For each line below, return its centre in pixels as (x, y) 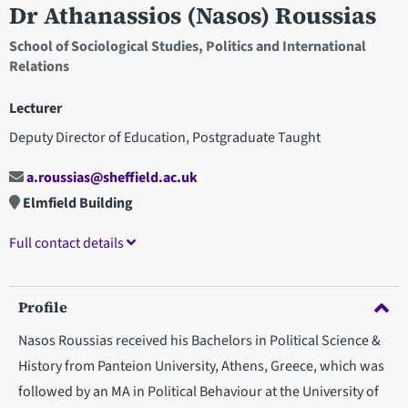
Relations (39, 67)
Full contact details (68, 244)
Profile (43, 307)
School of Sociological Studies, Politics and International (188, 47)
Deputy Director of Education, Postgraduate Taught (165, 137)
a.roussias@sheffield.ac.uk (111, 178)
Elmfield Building (76, 204)
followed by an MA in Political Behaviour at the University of (199, 392)
